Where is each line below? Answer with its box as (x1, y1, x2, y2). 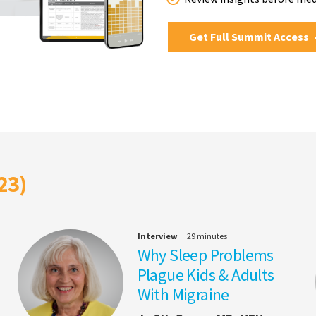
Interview (137, 231, 178, 242)
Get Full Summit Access (189, 29, 311, 44)
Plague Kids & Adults (137, 264, 274, 286)
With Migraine (137, 284, 229, 306)
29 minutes (186, 231, 227, 242)
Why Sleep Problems (137, 244, 274, 267)
